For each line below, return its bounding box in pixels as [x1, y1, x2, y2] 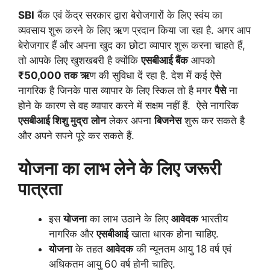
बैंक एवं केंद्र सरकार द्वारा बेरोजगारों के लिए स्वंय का [34, 8, 222, 21]
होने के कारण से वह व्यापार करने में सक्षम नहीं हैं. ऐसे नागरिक [18, 99, 239, 111]
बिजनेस [154, 114, 181, 127]
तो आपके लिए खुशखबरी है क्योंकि [18, 54, 141, 66]
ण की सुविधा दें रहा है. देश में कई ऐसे [90, 69, 221, 81]
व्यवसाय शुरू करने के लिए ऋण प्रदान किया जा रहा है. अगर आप [18, 24, 251, 36]
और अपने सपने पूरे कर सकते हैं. [18, 129, 134, 142]
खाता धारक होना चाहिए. [128, 228, 219, 240]
